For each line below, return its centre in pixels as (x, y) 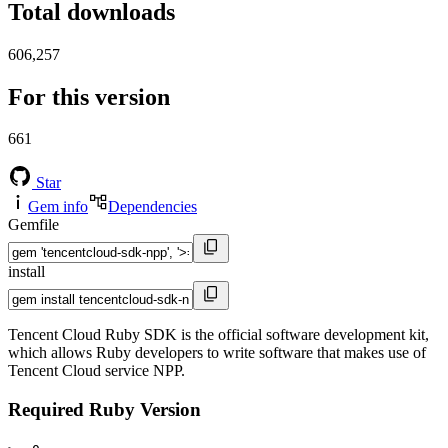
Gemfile (33, 225)
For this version (89, 96)
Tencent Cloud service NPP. (96, 371)
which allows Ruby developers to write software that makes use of (217, 353)
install (26, 272)
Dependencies (152, 207)
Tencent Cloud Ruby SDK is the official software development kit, (218, 335)
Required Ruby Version (104, 410)
